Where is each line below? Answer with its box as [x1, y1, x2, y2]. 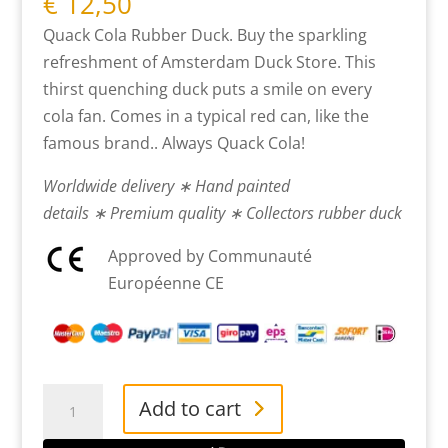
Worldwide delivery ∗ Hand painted [42, 175, 290, 198]
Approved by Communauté [107, 245, 312, 268]
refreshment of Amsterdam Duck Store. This [42, 51, 376, 74]
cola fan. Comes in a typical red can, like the [42, 105, 369, 128]
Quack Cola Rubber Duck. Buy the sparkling [42, 24, 367, 47]
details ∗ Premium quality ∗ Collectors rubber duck [42, 202, 402, 225]
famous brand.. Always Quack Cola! [42, 132, 305, 155]
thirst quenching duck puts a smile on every [42, 78, 372, 101]
